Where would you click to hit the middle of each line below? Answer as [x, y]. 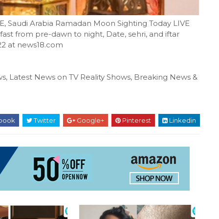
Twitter [44, 120]
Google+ [90, 120]
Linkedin [182, 120]
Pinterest [136, 120]
